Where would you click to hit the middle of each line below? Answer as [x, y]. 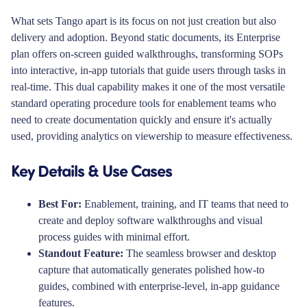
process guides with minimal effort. [114, 236]
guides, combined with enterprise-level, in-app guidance [159, 286]
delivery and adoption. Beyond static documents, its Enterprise [146, 37]
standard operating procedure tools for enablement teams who [144, 103]
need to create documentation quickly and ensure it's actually [142, 119]
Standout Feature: [81, 253]
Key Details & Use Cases [91, 170]
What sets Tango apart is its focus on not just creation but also [144, 21]
